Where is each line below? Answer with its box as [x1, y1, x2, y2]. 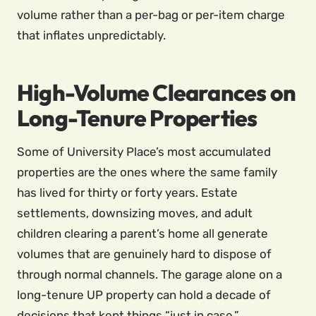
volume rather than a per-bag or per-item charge [17, 8, 285, 22]
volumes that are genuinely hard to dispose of [17, 247, 272, 261]
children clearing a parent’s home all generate [17, 226, 268, 241]
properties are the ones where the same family [17, 165, 277, 179]
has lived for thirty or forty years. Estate [17, 186, 238, 200]
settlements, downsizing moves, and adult [17, 206, 253, 220]
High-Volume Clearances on [17, 78, 296, 107]
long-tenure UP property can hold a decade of [17, 288, 271, 302]
